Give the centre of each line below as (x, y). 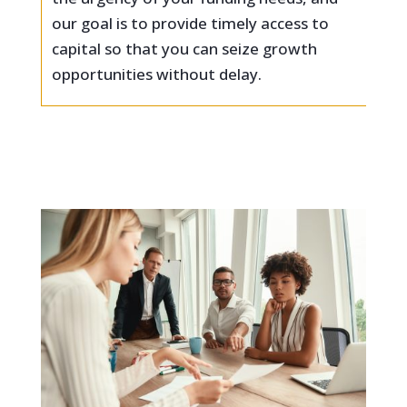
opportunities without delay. (156, 74)
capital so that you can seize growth (184, 48)
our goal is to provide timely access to (190, 23)
